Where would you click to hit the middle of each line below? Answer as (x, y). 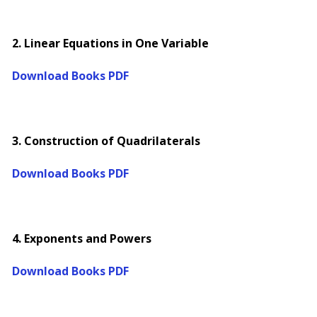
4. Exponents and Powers (82, 238)
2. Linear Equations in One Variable (110, 43)
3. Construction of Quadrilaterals (106, 141)
